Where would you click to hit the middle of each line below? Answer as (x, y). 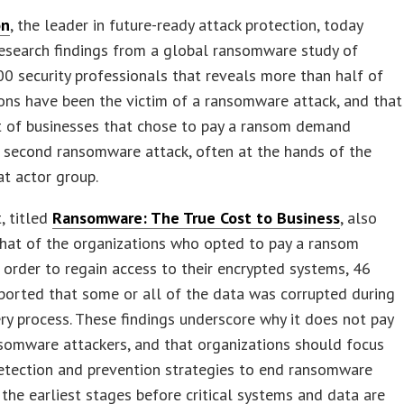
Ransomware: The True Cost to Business (197, 217)
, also (359, 217)
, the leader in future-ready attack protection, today (187, 24)
